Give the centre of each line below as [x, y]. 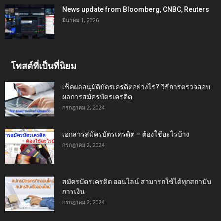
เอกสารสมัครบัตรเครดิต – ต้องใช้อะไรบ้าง [126, 134]
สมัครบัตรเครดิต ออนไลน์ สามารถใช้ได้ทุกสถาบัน [137, 182]
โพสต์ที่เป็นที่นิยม [44, 66]
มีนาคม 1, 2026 [80, 20]
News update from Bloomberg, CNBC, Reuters [136, 10]
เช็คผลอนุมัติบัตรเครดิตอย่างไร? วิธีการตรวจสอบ [136, 87]
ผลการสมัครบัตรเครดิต [97, 97]
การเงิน [74, 192]
